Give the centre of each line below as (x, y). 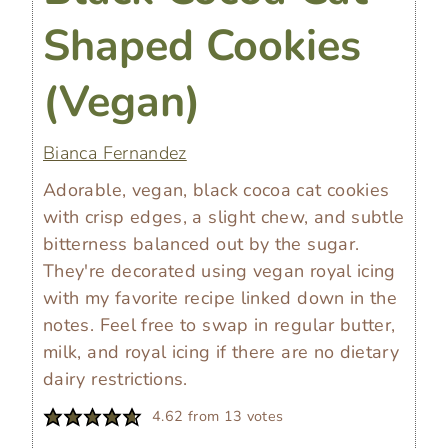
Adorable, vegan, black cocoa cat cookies (216, 190)
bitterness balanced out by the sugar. (201, 244)
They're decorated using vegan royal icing (219, 271)
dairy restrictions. (115, 379)
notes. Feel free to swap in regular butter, (219, 325)
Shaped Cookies (202, 46)
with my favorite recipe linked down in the (220, 298)
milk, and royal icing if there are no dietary (221, 352)
